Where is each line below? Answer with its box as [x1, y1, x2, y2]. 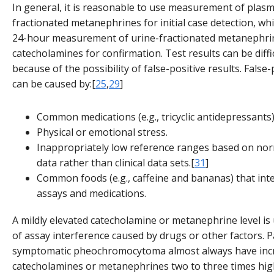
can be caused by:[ [12, 77, 95, 91]
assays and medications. [37, 187, 146, 201]
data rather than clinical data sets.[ [37, 156, 194, 170]
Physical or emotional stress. [37, 125, 168, 139]
